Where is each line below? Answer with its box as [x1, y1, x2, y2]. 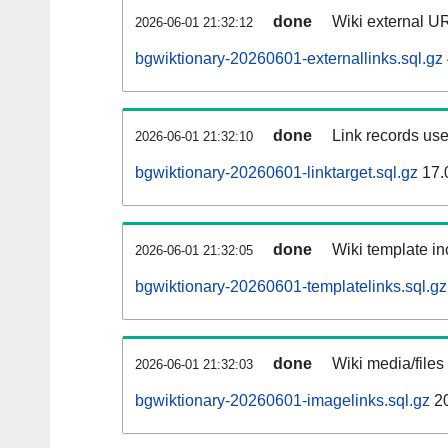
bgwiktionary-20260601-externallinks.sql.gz [135, 50, 443, 68]
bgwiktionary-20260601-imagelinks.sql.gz [135, 392, 430, 410]
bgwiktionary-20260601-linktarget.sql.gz [135, 164, 418, 182]
